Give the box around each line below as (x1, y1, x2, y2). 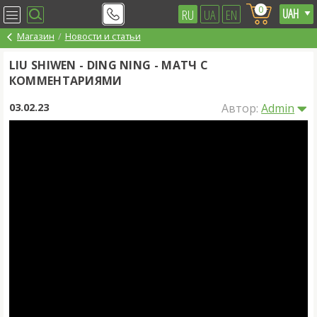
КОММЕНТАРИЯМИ (8, 72, 122, 88)
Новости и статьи (64, 30, 141, 42)
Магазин (17, 30, 54, 42)
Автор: (221, 100, 262, 116)
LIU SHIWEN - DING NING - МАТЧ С (8, 57, 209, 73)
